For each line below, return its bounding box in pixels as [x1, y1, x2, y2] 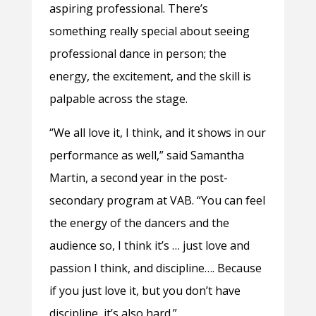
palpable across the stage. [49, 91, 188, 107]
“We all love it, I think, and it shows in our [49, 125, 266, 141]
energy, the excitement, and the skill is [49, 68, 251, 85]
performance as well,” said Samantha [49, 147, 244, 164]
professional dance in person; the [49, 46, 226, 62]
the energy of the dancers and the [49, 215, 229, 231]
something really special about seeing [49, 23, 250, 39]
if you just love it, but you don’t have [49, 283, 241, 299]
